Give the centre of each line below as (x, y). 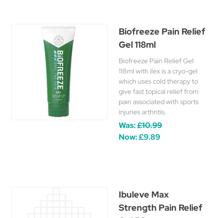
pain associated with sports (159, 102)
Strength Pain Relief (161, 208)
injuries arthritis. (143, 112)
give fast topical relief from (159, 91)
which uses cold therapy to (158, 81)
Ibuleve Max (144, 194)
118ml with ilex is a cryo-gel (158, 71)
